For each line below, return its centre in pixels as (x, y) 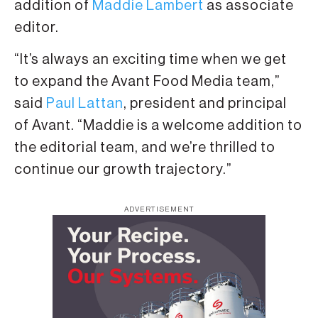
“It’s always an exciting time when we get (150, 59)
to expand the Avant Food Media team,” (147, 81)
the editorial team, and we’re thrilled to (145, 147)
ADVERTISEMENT (159, 210)
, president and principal (205, 103)
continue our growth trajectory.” (123, 169)
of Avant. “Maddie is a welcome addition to (158, 125)
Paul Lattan (85, 103)
